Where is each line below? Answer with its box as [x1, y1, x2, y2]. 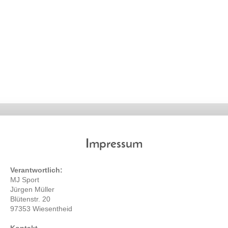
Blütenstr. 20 [10, 195, 51, 203]
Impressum [85, 138, 142, 151]
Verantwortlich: [10, 166, 63, 174]
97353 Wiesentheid [10, 205, 73, 213]
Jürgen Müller [10, 185, 55, 193]
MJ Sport [10, 176, 40, 184]
